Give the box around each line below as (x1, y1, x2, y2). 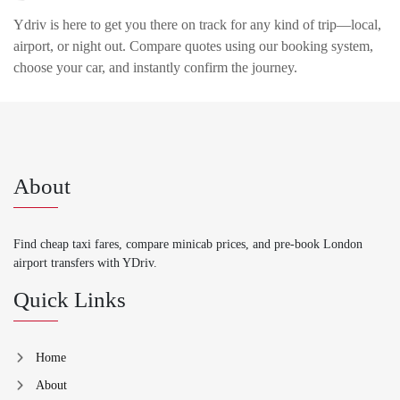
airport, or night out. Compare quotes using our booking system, (13, 37, 373, 54)
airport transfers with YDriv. (13, 255, 157, 270)
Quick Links (13, 287, 126, 312)
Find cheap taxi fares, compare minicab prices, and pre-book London (13, 237, 362, 251)
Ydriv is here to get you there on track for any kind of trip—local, (13, 16, 381, 32)
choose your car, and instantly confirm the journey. (13, 59, 297, 75)
